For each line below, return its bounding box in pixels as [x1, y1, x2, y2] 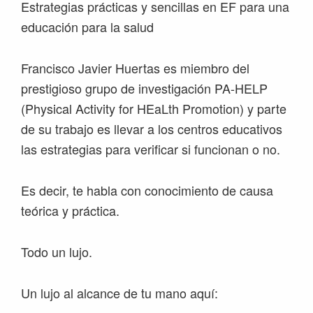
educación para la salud [21, 17, 154, 36]
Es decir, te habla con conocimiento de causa [21, 181, 273, 200]
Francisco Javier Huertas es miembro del [21, 59, 249, 78]
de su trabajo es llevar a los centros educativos [21, 119, 282, 138]
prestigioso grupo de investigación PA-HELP [21, 79, 268, 98]
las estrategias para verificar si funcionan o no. [21, 140, 280, 159]
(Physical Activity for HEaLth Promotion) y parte [21, 99, 286, 118]
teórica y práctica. [21, 201, 123, 220]
